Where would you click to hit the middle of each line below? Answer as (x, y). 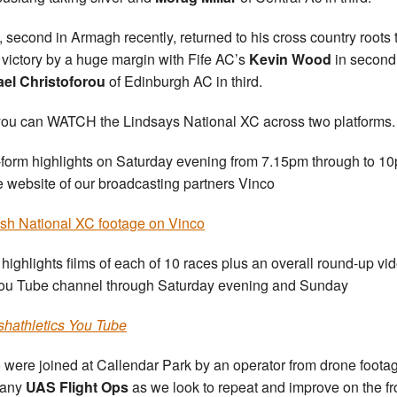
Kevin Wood (290, 59)
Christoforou (62, 82)
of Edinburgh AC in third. (184, 82)
